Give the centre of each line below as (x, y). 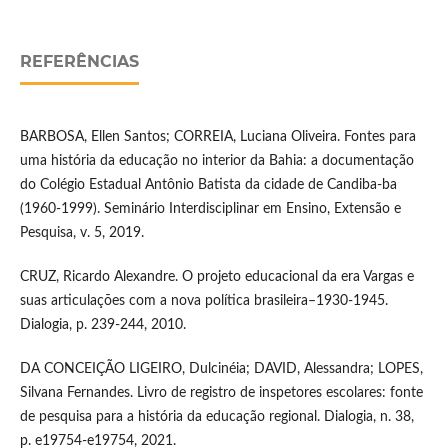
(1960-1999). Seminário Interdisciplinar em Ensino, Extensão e (210, 209)
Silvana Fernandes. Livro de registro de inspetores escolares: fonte (221, 393)
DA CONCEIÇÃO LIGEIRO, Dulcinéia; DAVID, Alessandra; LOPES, (221, 369)
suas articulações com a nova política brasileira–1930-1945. (203, 301)
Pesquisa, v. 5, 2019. (81, 233)
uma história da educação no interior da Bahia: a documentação (216, 161)
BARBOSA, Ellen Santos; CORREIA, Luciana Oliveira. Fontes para (217, 137)
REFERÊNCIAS (79, 62)
